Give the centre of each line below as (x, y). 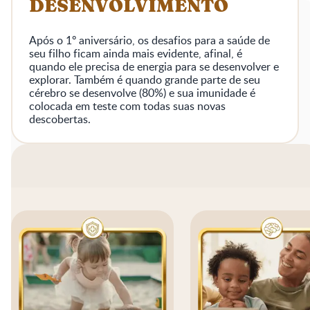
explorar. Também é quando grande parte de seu (145, 80)
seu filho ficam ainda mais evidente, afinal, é (136, 54)
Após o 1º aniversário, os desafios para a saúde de (149, 40)
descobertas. (60, 119)
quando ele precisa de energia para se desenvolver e (154, 67)
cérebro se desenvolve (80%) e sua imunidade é (142, 93)
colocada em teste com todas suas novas (127, 106)
